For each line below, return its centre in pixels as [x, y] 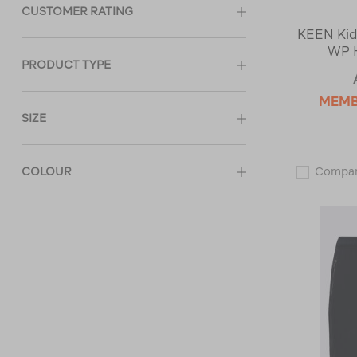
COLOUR [47, 171]
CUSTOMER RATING [77, 11]
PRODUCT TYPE [66, 65]
